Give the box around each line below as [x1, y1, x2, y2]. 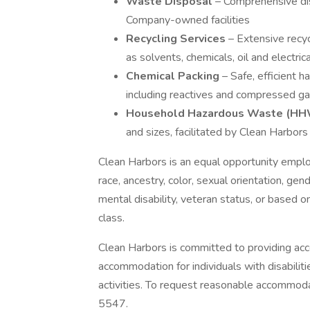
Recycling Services [126, 31, 228, 46]
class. [98, 210, 125, 226]
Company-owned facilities [126, 12, 250, 28]
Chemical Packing [126, 69, 222, 84]
